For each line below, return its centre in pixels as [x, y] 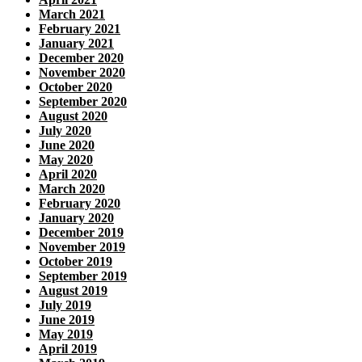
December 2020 [81, 58]
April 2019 [68, 349]
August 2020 [73, 116]
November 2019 [82, 247]
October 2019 [76, 262]
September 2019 [83, 276]
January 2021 [76, 44]
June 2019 [67, 320]
